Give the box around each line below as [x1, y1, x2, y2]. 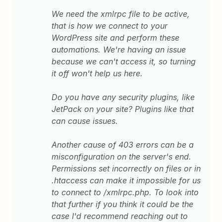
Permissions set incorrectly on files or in [52, 164, 201, 173]
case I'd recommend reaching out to [52, 211, 188, 221]
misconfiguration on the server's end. [52, 152, 192, 162]
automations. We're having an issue [52, 45, 186, 55]
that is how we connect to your [52, 21, 168, 31]
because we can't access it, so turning [52, 56, 196, 66]
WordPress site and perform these [52, 33, 180, 43]
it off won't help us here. [52, 68, 143, 78]
